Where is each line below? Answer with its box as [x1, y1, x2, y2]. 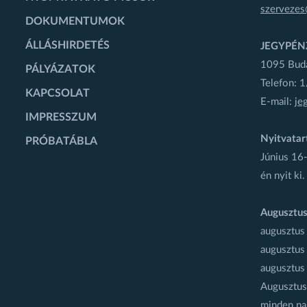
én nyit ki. [260, 170, 305, 181]
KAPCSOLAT [25, 87, 90, 99]
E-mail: [260, 96, 295, 107]
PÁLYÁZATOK [25, 63, 95, 75]
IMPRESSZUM [25, 111, 97, 123]
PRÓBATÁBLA [25, 135, 97, 147]
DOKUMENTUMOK [25, 15, 125, 27]
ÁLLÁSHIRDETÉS [25, 39, 110, 51]
